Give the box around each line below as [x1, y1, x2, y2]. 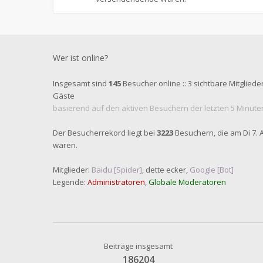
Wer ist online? [53, 52, 108, 63]
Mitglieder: [53, 164, 92, 175]
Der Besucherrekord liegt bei [53, 127, 157, 138]
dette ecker [146, 164, 186, 175]
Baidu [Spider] [92, 164, 142, 175]
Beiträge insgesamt [104, 241, 173, 251]
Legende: [53, 177, 87, 187]
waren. [53, 140, 77, 150]
